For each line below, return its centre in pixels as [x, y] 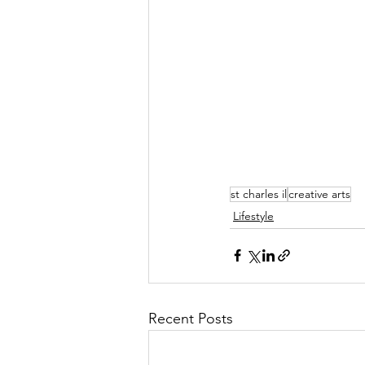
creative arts [319, 193]
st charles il [259, 193]
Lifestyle [253, 215]
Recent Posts [191, 318]
